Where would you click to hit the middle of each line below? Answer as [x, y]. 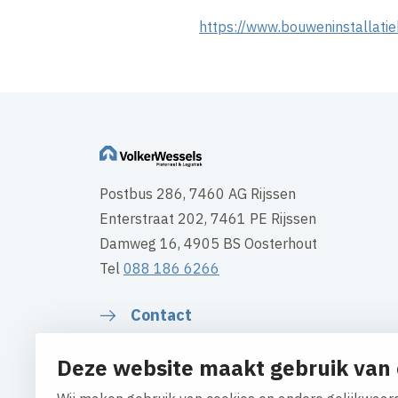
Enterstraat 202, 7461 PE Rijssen [208, 219]
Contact [161, 315]
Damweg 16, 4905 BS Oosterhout [208, 244]
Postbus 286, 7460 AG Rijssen [198, 194]
